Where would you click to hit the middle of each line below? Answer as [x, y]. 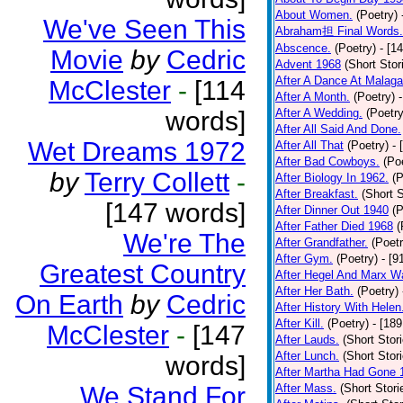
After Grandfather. [322, 242]
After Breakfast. [317, 194]
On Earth [69, 304]
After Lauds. [307, 340]
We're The [184, 243]
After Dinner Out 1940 [332, 210]
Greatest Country [143, 274]
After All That [309, 145]
